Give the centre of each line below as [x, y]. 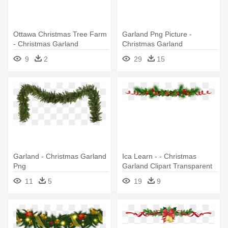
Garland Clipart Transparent [167, 166]
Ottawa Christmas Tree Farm [60, 34]
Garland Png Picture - [157, 34]
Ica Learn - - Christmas [159, 156]
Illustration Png [37, 53]
